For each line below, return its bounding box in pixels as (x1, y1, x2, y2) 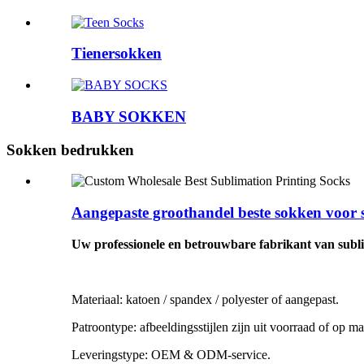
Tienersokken (71, 45, 162, 63)
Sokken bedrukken (6, 141, 134, 158)
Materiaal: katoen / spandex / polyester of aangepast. (71, 292, 339, 306)
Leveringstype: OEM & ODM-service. (71, 347, 271, 362)
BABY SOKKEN (71, 107, 186, 125)
